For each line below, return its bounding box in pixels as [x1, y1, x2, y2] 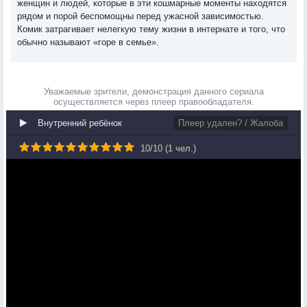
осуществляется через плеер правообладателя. [53, 97, 254, 107]
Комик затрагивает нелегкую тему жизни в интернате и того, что [17, 24, 285, 34]
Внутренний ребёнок [38, 118, 122, 128]
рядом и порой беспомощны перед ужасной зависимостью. [17, 11, 264, 21]
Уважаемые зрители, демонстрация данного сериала [43, 86, 264, 97]
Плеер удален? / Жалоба [178, 118, 283, 128]
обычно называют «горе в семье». [17, 37, 159, 47]
